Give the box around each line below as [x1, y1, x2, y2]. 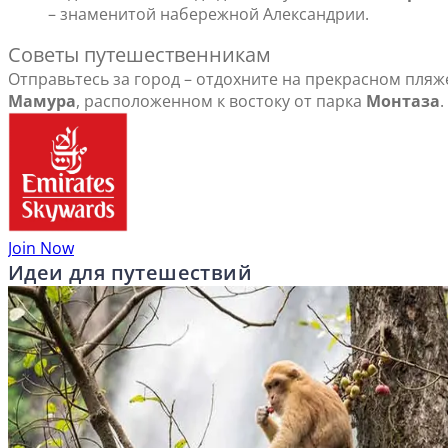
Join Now [8, 237, 74, 260]
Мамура [8, 90, 76, 113]
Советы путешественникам [8, 41, 271, 69]
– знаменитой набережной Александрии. [48, 3, 369, 26]
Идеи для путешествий [8, 259, 252, 287]
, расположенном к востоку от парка [76, 90, 366, 113]
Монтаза [366, 90, 440, 113]
